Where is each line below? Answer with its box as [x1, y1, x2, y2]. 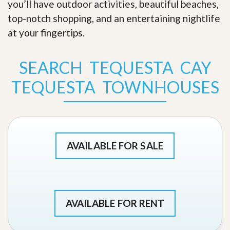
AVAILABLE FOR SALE [67, 139, 163, 151]
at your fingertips [8, 26, 83, 39]
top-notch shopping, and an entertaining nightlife [8, 12, 220, 24]
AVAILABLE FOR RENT [65, 197, 165, 209]
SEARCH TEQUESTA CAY [19, 57, 211, 78]
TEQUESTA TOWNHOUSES [11, 76, 219, 97]
